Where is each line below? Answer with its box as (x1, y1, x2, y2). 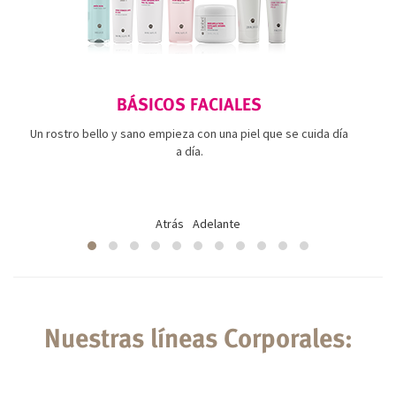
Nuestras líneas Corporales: (43, 322, 353, 354)
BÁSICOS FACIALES (117, 93, 262, 115)
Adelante (193, 215, 240, 232)
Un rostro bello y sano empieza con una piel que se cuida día (30, 125, 348, 141)
